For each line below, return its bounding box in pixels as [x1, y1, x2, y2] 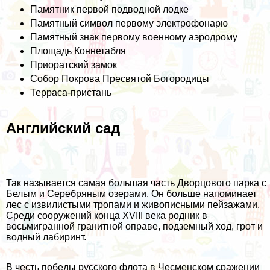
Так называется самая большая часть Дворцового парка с [6, 177, 266, 188]
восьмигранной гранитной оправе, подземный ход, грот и [6, 221, 263, 231]
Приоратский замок [30, 59, 117, 70]
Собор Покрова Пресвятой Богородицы [30, 73, 209, 84]
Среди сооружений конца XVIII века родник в [6, 210, 207, 221]
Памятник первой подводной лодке [30, 4, 189, 14]
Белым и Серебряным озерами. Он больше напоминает [6, 188, 257, 199]
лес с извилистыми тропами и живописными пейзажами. [6, 199, 260, 210]
